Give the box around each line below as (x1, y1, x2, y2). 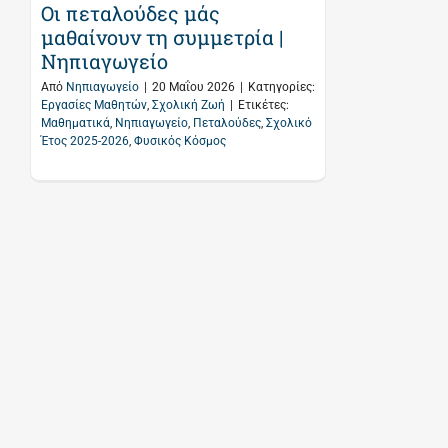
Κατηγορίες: (248, 80, 315, 95)
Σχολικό (266, 116, 312, 131)
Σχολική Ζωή (152, 98, 225, 113)
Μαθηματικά (41, 116, 110, 131)
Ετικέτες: (238, 98, 289, 113)
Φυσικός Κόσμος (134, 134, 226, 149)
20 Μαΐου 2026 (152, 80, 235, 95)
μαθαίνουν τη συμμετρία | (41, 24, 283, 51)
